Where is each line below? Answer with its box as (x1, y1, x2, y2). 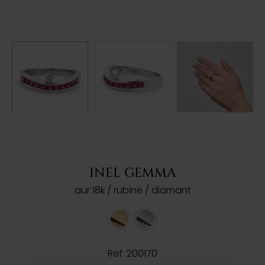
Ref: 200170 (108, 247, 157, 260)
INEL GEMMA (89, 164, 176, 182)
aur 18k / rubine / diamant (74, 183, 191, 197)
